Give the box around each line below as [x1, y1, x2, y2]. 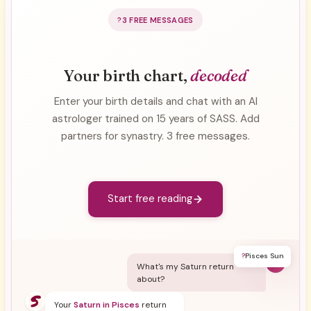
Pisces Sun [244, 250, 284, 260]
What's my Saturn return [136, 260, 234, 272]
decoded [190, 65, 247, 85]
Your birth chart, [64, 65, 191, 85]
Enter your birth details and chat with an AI [53, 94, 258, 108]
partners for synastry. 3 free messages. [61, 128, 250, 143]
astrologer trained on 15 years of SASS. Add [51, 111, 260, 126]
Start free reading [108, 192, 192, 205]
